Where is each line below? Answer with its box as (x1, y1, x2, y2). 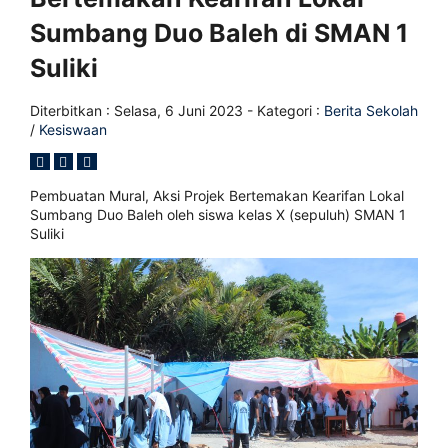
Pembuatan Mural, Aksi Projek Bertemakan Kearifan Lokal (30, 187, 404, 204)
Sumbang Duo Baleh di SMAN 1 (30, 18, 408, 48)
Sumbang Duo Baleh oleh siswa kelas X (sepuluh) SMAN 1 (30, 206, 406, 223)
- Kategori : (243, 102, 324, 119)
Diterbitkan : (30, 102, 114, 119)
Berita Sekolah (324, 102, 418, 119)
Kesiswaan (39, 121, 107, 138)
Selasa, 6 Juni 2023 (114, 102, 243, 119)
